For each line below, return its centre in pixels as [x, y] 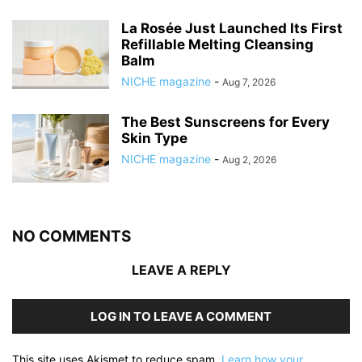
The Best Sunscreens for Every [225, 122]
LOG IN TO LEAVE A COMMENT [181, 316]
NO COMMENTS [72, 236]
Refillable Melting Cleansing [217, 44]
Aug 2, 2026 [249, 159]
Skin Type [154, 138]
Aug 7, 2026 [249, 82]
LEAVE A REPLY [181, 269]
